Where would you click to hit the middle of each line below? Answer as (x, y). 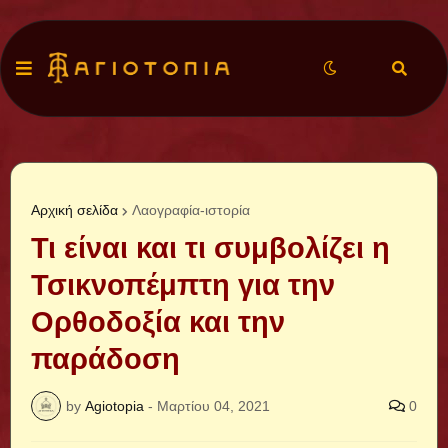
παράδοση (105, 359)
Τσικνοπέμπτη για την (183, 285)
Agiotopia (114, 405)
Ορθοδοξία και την (158, 322)
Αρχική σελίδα (74, 210)
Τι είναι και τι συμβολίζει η (210, 248)
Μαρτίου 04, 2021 (213, 405)
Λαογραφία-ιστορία (191, 210)
